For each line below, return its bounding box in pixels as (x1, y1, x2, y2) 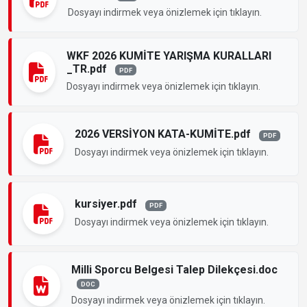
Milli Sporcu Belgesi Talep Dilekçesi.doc (71, 262, 278, 276)
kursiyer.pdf (75, 197, 140, 211)
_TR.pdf (66, 62, 110, 75)
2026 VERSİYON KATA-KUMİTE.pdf (75, 127, 254, 141)
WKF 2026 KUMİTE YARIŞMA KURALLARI (66, 49, 271, 62)
